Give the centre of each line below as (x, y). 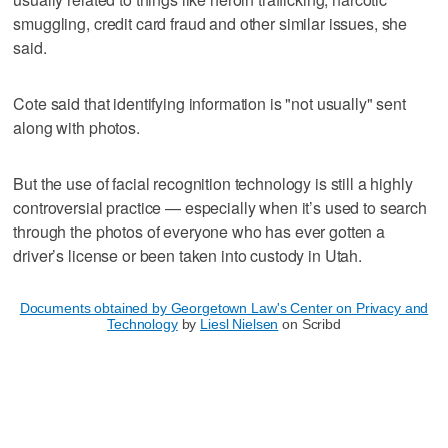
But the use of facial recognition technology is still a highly (213, 183)
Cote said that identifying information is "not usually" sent (209, 103)
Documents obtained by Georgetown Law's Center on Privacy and (224, 307)
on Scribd (309, 323)
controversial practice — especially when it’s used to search (220, 207)
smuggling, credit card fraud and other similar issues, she (210, 23)
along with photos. (76, 127)
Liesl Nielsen (239, 323)
